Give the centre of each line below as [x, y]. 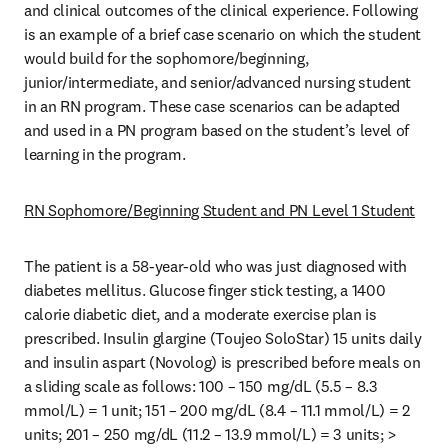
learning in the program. [106, 154]
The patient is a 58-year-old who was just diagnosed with [216, 266]
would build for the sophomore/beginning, [166, 58]
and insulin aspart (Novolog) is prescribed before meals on [222, 362]
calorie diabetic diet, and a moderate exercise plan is [200, 314]
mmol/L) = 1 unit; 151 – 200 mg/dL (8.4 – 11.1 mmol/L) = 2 [217, 410]
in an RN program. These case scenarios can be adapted [212, 106]
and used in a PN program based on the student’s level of [217, 130]
